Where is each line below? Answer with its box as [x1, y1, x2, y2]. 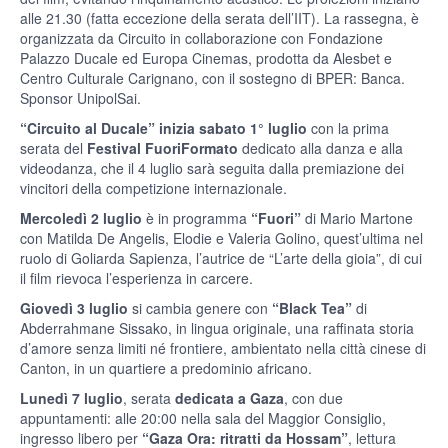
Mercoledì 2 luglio [20, 208, 142, 229]
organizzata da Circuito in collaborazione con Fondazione [20, 28, 383, 49]
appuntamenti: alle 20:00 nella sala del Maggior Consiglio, [20, 408, 386, 429]
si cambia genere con [128, 298, 272, 319]
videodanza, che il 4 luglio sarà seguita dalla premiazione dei [20, 158, 404, 179]
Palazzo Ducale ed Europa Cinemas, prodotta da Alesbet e [20, 48, 392, 69]
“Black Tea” [272, 298, 352, 319]
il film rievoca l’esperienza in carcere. [20, 268, 253, 289]
